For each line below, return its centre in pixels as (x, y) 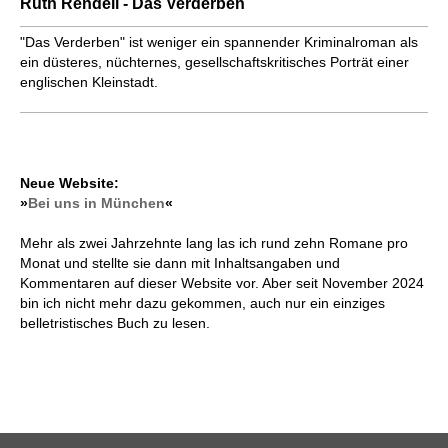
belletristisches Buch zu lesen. (115, 323)
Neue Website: (69, 183)
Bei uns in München (96, 203)
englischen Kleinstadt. (89, 82)
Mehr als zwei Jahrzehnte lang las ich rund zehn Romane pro (214, 243)
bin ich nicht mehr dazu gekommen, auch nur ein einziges (202, 303)
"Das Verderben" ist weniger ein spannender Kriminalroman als (219, 42)
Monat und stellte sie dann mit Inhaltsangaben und (180, 263)
